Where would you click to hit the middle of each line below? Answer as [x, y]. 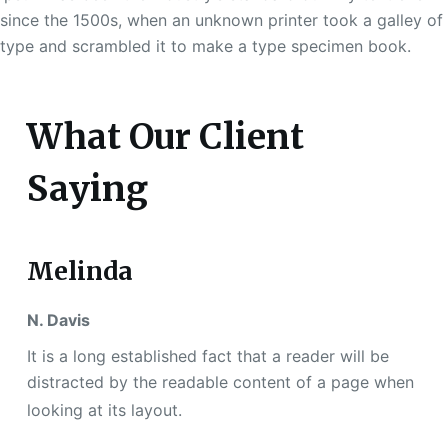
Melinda [79, 270]
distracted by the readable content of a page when [220, 382]
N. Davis [58, 320]
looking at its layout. [104, 410]
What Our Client [165, 137]
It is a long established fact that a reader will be [207, 356]
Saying [87, 189]
